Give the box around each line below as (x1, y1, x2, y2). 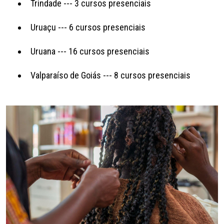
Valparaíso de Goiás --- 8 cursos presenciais (30, 69, 190, 80)
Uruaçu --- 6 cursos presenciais (30, 21, 145, 32)
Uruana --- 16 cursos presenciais (30, 45, 149, 56)
